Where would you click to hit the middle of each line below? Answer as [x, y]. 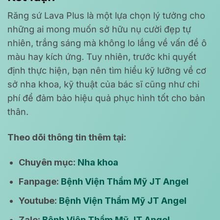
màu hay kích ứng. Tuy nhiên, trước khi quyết [102, 57]
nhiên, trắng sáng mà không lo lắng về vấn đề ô [107, 43]
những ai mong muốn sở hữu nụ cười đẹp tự [99, 29]
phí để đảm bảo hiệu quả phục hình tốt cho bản [106, 98]
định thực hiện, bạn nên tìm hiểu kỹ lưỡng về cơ [107, 71]
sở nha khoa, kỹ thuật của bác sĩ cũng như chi [103, 84]
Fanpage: [40, 182]
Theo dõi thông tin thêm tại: [68, 137]
